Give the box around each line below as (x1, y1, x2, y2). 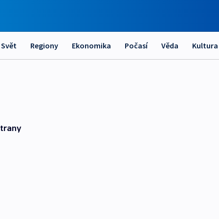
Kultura (192, 41, 218, 50)
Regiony (30, 41, 58, 50)
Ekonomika (72, 41, 111, 50)
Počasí (125, 41, 148, 50)
